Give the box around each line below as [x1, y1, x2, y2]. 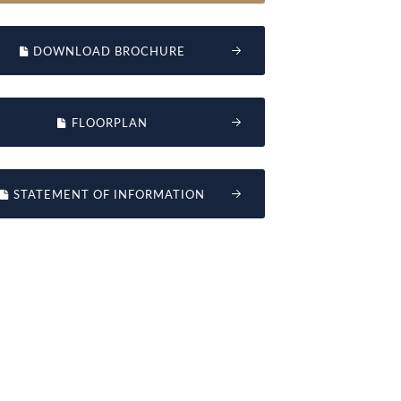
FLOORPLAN [67, 115, 148, 131]
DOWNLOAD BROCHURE [30, 44, 186, 59]
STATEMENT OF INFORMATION [10, 187, 206, 202]
